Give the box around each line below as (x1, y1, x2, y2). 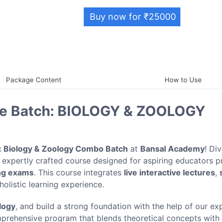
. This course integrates (34, 167, 124, 177)
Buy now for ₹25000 (89, 11, 176, 22)
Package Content (5, 75, 61, 84)
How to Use (165, 75, 202, 84)
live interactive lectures (124, 167, 215, 177)
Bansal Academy (140, 143, 205, 154)
